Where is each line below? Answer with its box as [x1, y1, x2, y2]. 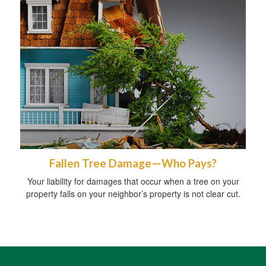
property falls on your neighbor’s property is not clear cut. [26, 187, 240, 199]
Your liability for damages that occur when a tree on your [27, 175, 239, 187]
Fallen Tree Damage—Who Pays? [49, 156, 217, 170]
